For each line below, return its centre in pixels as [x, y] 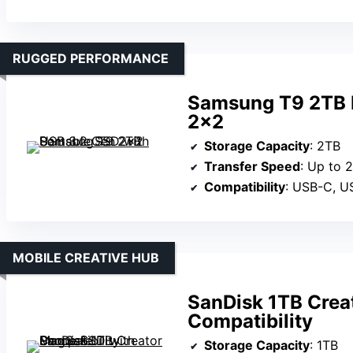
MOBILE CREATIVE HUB [86, 257]
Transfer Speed [252, 166]
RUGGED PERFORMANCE [91, 58]
